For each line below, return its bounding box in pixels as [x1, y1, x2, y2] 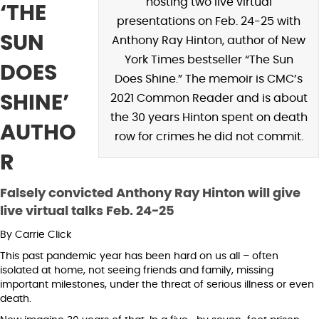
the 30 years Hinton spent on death [110, 111, 308, 123]
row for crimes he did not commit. [114, 130, 303, 142]
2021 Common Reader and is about [110, 92, 308, 104]
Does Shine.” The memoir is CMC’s [115, 73, 303, 85]
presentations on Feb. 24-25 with [117, 15, 300, 27]
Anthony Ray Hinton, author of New [112, 34, 305, 46]
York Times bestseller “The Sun [124, 53, 293, 66]
